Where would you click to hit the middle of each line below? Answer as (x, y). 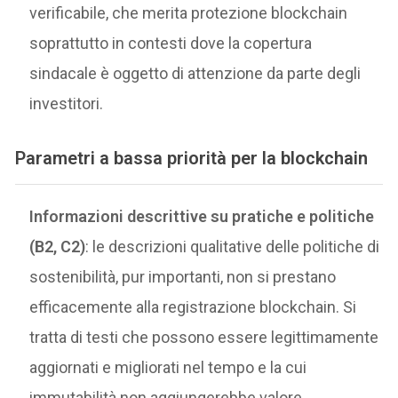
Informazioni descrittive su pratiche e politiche (202, 217)
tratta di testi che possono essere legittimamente (204, 338)
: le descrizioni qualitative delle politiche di (233, 247)
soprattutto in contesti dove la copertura (171, 44)
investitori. (67, 104)
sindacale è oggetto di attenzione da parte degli (195, 74)
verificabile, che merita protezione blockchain (189, 13)
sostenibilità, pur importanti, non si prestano (183, 277)
